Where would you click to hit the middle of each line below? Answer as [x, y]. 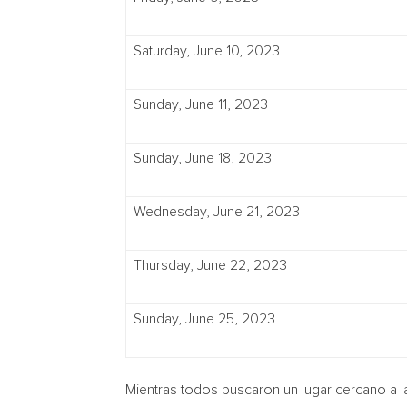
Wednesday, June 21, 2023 [217, 212]
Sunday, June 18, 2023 [203, 158]
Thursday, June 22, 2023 [210, 265]
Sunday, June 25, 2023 [204, 319]
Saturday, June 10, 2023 [207, 51]
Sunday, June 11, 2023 [201, 104]
